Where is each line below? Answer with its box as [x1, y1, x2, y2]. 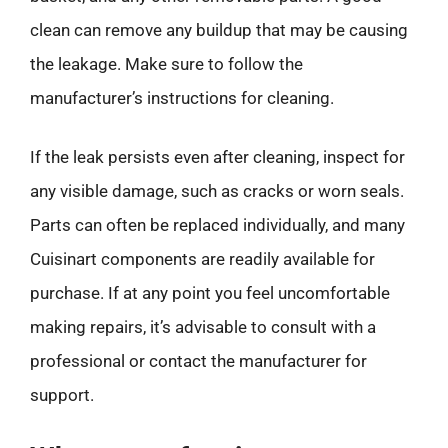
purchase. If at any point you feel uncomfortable [30, 283, 390, 303]
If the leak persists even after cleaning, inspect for [30, 147, 405, 167]
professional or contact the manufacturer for [30, 351, 367, 371]
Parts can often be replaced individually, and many [30, 215, 405, 235]
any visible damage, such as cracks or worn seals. [30, 181, 404, 201]
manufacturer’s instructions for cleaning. [30, 87, 334, 108]
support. [30, 385, 94, 405]
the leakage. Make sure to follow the [30, 53, 303, 74]
